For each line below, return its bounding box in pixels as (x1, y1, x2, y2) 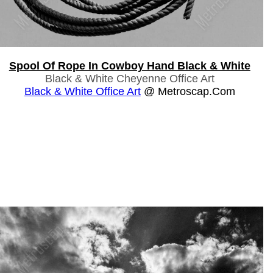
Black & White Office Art (24, 85, 141, 97)
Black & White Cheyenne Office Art (44, 72, 214, 85)
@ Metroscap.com (140, 85, 235, 97)
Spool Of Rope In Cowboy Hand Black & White (9, 59, 250, 72)
